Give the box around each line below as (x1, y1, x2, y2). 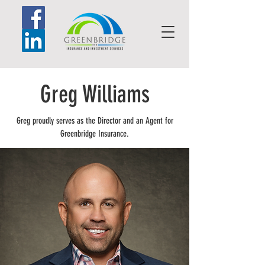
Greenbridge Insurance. (60, 128, 129, 139)
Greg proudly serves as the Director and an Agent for (16, 115, 173, 126)
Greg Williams (40, 80, 150, 108)
